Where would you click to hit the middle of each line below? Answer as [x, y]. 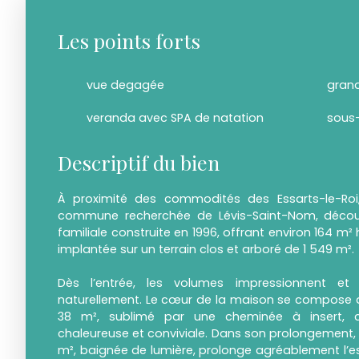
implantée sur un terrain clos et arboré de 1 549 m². [206, 250]
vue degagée [125, 85]
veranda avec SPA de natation [175, 118]
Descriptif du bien [139, 163]
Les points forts [129, 41]
